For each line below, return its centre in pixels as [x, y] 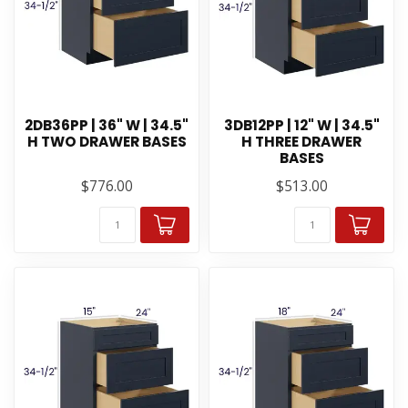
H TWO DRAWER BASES [107, 142]
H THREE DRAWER [301, 142]
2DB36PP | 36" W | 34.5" [107, 125]
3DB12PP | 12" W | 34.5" [301, 125]
